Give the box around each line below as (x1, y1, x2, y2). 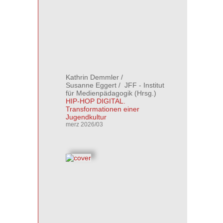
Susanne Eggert (66, 81, 116, 89)
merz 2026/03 (66, 121, 103, 128)
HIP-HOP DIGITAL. (66, 97, 125, 105)
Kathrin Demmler (66, 73, 119, 81)
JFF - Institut (122, 81, 164, 89)
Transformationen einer (66, 105, 139, 113)
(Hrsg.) (132, 89, 156, 97)
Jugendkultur (66, 113, 107, 121)
